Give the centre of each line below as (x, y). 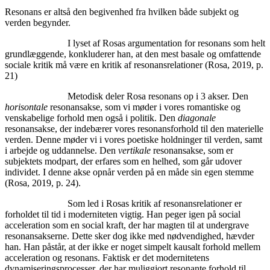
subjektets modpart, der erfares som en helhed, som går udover (123, 161)
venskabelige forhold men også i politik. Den (91, 118)
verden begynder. (38, 22)
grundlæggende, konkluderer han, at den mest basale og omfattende (133, 54)
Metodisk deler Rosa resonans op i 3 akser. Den (127, 96)
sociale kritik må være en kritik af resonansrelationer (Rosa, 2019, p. (134, 64)
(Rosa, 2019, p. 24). (43, 183)
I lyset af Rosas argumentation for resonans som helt (135, 43)
